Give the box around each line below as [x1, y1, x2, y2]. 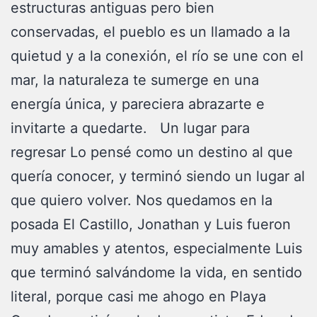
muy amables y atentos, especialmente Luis [11, 240, 302, 257]
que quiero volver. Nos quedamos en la [11, 192, 272, 209]
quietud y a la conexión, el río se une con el [11, 47, 304, 64]
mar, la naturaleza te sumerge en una [11, 71, 259, 88]
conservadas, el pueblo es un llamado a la [11, 23, 290, 40]
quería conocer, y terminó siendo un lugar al [11, 168, 305, 185]
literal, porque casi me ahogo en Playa [11, 288, 266, 305]
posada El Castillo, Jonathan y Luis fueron [11, 216, 291, 233]
